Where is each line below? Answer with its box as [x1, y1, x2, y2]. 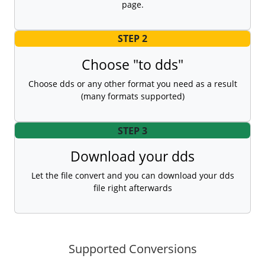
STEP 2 [118, 32, 147, 46]
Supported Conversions [68, 241, 197, 257]
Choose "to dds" [82, 55, 183, 75]
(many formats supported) [80, 91, 185, 102]
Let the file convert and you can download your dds [31, 170, 234, 182]
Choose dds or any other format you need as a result [28, 78, 237, 90]
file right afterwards [93, 182, 172, 194]
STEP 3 [118, 124, 147, 137]
